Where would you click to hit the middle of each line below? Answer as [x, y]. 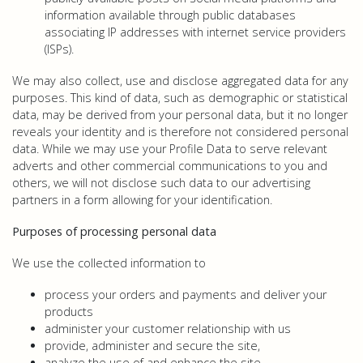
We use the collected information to [109, 263]
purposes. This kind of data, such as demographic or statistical [180, 98]
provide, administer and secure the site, [152, 346]
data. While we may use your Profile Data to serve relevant [170, 149]
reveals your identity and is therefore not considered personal [180, 132]
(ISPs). [59, 49]
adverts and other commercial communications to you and [170, 166]
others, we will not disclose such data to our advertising [161, 183]
